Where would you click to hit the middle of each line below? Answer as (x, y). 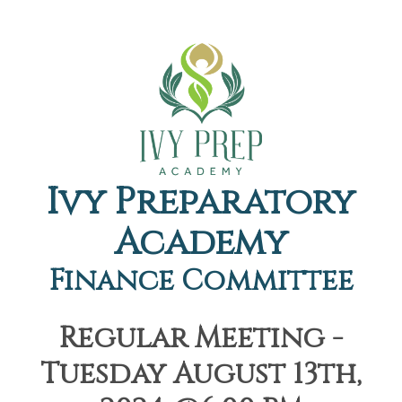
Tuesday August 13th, (201, 375)
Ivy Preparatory (201, 203)
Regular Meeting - (201, 339)
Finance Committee (201, 281)
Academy (201, 243)
